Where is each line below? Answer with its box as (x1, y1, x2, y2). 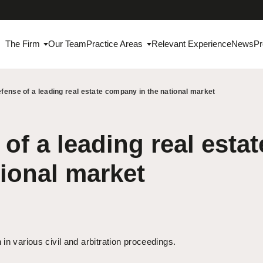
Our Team (48, 39, 87, 49)
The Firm (5, 39, 40, 49)
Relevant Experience (151, 39, 231, 49)
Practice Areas (86, 39, 143, 49)
